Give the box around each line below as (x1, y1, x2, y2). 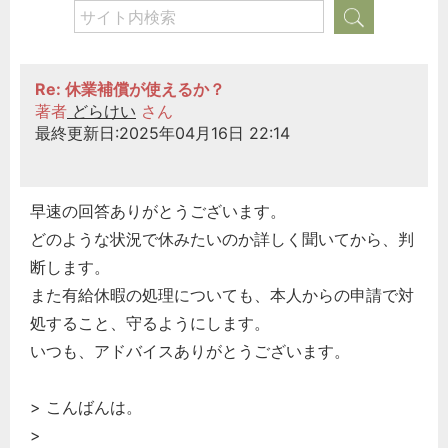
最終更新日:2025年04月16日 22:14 (35, 123, 290, 144)
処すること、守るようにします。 (30, 312, 270, 333)
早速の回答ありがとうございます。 (30, 200, 286, 221)
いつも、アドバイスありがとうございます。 (30, 340, 350, 361)
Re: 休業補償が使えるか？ (35, 79, 225, 100)
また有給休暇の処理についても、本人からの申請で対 (30, 284, 414, 305)
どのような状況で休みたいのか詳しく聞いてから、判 (30, 228, 414, 249)
